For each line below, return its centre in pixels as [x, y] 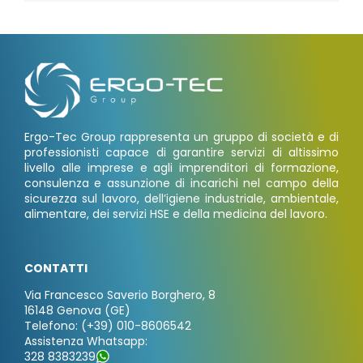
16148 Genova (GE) [77, 311]
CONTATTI [56, 269]
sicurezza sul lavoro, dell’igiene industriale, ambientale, [181, 199]
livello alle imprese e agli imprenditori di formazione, [181, 168]
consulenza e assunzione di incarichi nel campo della [181, 184]
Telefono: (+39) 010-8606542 [107, 326]
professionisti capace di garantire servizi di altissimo [181, 153]
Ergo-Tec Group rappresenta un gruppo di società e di [181, 137]
